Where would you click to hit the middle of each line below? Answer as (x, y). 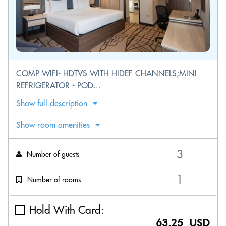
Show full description (52, 103)
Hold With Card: (67, 210)
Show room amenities (53, 125)
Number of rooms (54, 179)
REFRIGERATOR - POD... (59, 85)
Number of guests (53, 154)
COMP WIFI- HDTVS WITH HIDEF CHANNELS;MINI (106, 73)
